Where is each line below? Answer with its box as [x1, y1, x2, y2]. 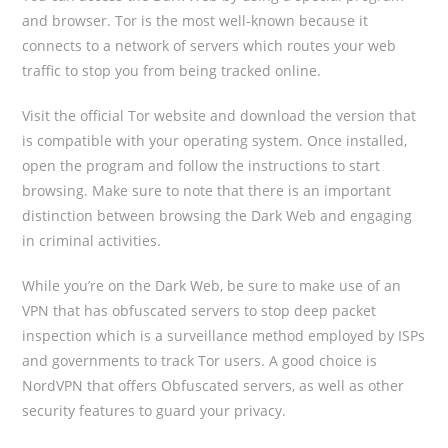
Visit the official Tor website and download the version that [22, 106, 417, 125]
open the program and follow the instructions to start [22, 156, 381, 175]
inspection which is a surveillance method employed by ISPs [22, 326, 426, 345]
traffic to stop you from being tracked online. [22, 61, 322, 80]
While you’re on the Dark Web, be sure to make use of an [22, 276, 402, 295]
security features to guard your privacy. [22, 401, 287, 420]
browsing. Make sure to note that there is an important [22, 181, 392, 200]
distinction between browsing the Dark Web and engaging [22, 206, 413, 225]
